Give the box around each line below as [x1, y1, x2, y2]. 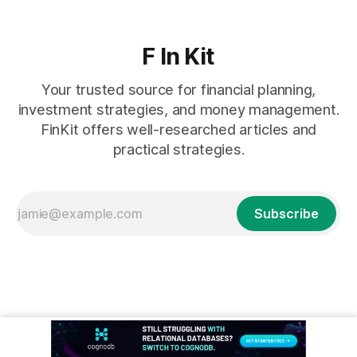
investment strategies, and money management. [18, 101, 339, 118]
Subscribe [254, 206, 319, 222]
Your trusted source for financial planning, [41, 81, 316, 98]
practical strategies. [112, 141, 245, 158]
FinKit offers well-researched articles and [40, 121, 317, 138]
